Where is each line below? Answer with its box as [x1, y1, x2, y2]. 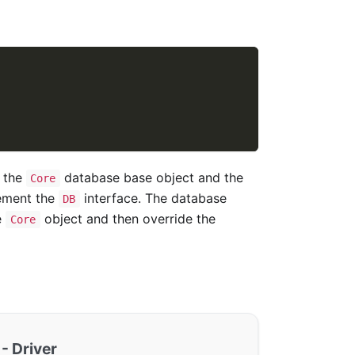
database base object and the [60, 169, 243, 185]
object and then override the [40, 211, 216, 227]
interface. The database [80, 190, 227, 207]
